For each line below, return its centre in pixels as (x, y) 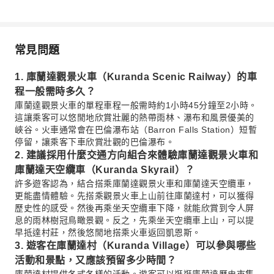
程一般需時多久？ (55, 91)
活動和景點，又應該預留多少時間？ (95, 260)
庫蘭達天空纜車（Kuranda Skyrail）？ (105, 170)
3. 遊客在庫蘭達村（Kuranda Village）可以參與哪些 (135, 246)
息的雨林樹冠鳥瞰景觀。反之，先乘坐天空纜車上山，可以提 (135, 220)
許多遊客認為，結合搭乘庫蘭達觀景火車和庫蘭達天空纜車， (135, 183)
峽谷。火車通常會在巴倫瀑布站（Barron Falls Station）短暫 (136, 130)
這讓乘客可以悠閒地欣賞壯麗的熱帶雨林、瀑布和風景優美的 (135, 117)
